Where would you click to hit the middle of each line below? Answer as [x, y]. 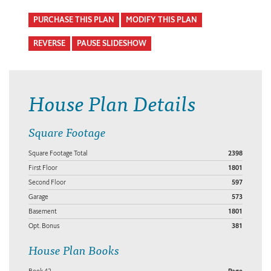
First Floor [43, 168]
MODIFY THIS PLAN [162, 20]
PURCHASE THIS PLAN [74, 20]
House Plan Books [74, 250]
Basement [43, 211]
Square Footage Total [58, 153]
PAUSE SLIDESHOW [112, 44]
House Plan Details [112, 102]
